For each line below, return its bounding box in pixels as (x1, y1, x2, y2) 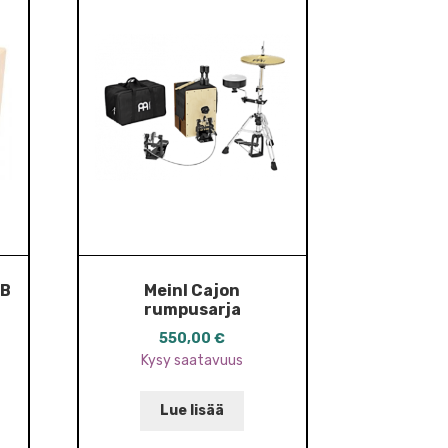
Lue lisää (160, 402, 225, 420)
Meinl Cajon (144, 281, 241, 301)
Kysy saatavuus (141, 351, 244, 369)
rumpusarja (143, 300, 241, 320)
